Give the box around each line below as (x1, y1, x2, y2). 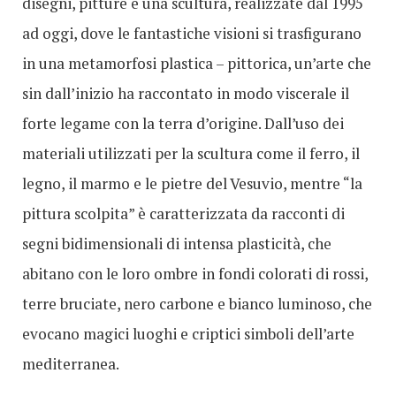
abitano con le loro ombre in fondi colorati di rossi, (22, 263, 368, 285)
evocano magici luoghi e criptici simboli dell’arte (22, 324, 354, 345)
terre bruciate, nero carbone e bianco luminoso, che (22, 293, 372, 315)
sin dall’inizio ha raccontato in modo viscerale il (22, 83, 349, 104)
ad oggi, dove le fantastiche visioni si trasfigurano (22, 23, 362, 44)
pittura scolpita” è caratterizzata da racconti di (22, 203, 345, 225)
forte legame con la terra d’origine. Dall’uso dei (22, 113, 344, 134)
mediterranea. (22, 354, 119, 375)
